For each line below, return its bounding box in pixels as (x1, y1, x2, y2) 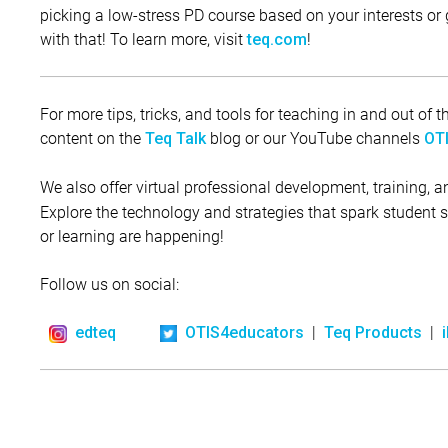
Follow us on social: (40, 273, 179, 295)
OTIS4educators (185, 323, 305, 343)
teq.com (247, 30, 307, 50)
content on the (40, 127, 145, 149)
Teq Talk (145, 129, 206, 149)
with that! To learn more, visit (40, 28, 247, 50)
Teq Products (324, 323, 423, 343)
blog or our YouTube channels (206, 127, 424, 149)
